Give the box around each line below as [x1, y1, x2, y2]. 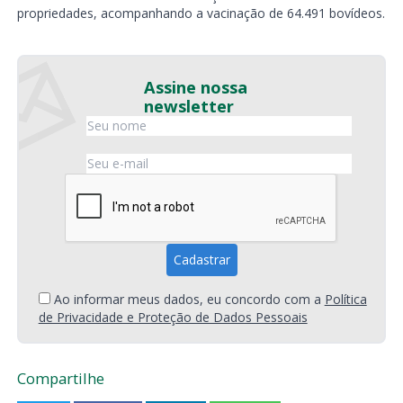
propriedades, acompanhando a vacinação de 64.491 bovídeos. [16, 4, 385, 22]
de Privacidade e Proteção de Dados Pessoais [38, 308, 308, 326]
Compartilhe [16, 367, 104, 389]
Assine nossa [144, 76, 247, 98]
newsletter [144, 94, 234, 117]
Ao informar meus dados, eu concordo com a [53, 290, 325, 308]
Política [324, 290, 367, 308]
